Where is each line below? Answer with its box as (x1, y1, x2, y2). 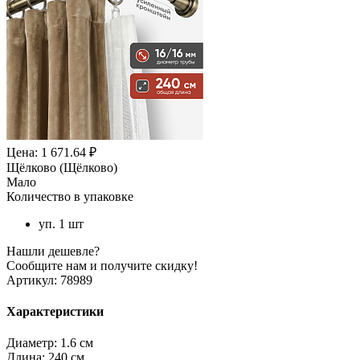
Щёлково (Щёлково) (6, 160, 117, 174)
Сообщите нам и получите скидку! (6, 258, 198, 272)
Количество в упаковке (6, 189, 133, 203)
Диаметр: (6, 336, 57, 350)
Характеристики (6, 305, 104, 319)
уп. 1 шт (39, 216, 84, 231)
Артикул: (6, 272, 57, 287)
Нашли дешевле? (6, 243, 100, 258)
